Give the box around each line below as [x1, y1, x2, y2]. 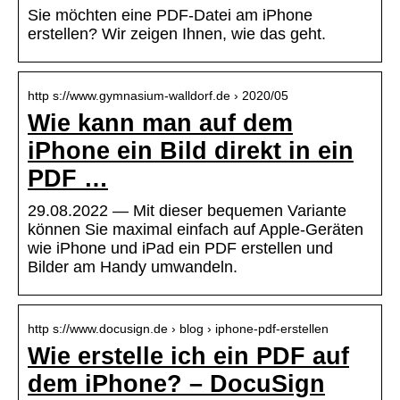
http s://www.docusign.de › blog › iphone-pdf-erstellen [28, 321, 329, 336]
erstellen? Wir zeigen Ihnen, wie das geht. [28, 24, 326, 43]
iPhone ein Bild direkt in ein [28, 137, 354, 164]
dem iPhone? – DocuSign [28, 370, 325, 397]
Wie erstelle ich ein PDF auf [28, 342, 349, 370]
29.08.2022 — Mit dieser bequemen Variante [28, 201, 346, 220]
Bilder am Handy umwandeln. [28, 257, 237, 276]
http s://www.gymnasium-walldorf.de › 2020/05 [28, 87, 288, 103]
